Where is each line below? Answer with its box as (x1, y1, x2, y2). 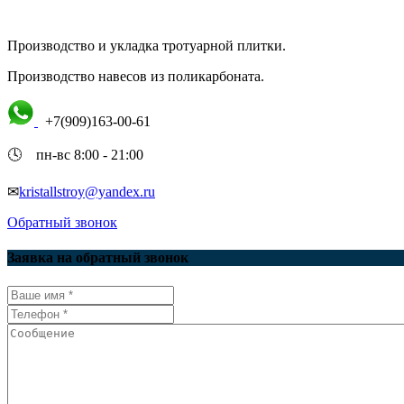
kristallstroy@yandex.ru (19, 184, 155, 199)
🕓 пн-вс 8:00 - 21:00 (7, 147, 143, 162)
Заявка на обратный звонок (7, 250, 188, 266)
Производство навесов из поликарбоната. (7, 69, 264, 84)
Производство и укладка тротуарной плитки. (7, 38, 286, 53)
